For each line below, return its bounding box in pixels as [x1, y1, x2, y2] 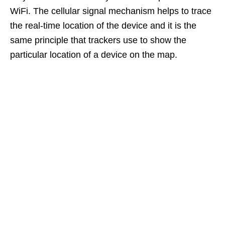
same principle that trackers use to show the [10, 35, 186, 45]
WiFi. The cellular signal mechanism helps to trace [10, 6, 211, 16]
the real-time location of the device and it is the [10, 20, 196, 31]
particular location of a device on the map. [10, 49, 177, 60]
